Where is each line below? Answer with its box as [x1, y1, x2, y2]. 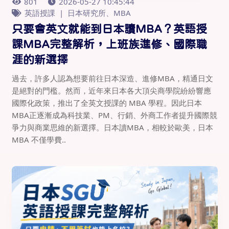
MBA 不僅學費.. [11, 134, 66, 145]
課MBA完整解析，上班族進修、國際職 [11, 38, 207, 50]
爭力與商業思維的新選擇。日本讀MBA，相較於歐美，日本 [11, 122, 213, 133]
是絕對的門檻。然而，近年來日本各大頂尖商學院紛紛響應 [11, 85, 211, 96]
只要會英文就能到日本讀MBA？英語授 [11, 23, 207, 35]
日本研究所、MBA [67, 8, 131, 18]
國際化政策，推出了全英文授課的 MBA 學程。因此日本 [11, 98, 202, 108]
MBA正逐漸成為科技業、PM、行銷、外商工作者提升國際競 [11, 110, 217, 121]
